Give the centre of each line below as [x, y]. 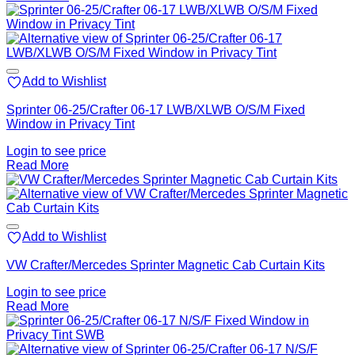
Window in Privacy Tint [71, 124]
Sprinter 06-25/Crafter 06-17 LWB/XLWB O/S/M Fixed [156, 110]
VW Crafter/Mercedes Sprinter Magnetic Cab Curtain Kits [166, 265]
